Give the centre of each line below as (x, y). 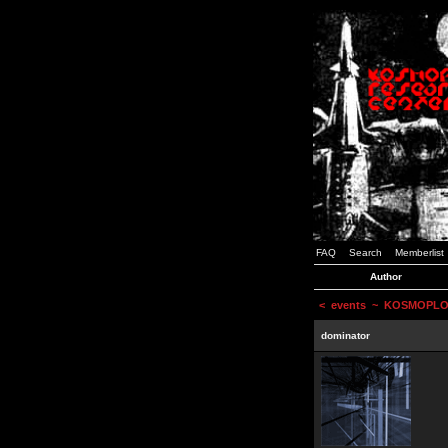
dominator (345, 335)
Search (365, 252)
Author (386, 276)
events (348, 305)
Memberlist (419, 252)
